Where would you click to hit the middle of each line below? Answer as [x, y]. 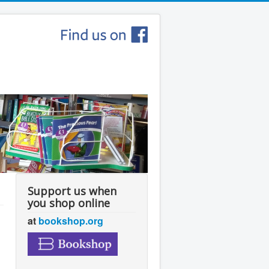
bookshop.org [71, 221]
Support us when [72, 191]
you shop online [69, 203]
